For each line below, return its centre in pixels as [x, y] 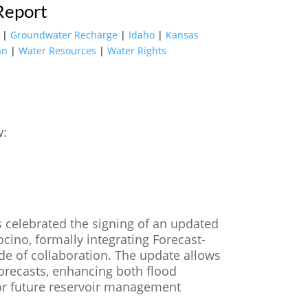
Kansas [182, 34]
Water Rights [137, 50]
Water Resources [58, 50]
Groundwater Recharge [64, 34]
